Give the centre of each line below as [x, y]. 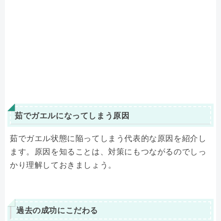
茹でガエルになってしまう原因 [72, 115]
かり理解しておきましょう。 [63, 165]
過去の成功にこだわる [57, 210]
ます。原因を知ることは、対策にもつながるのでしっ [108, 151]
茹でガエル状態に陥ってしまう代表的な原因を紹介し [108, 138]
